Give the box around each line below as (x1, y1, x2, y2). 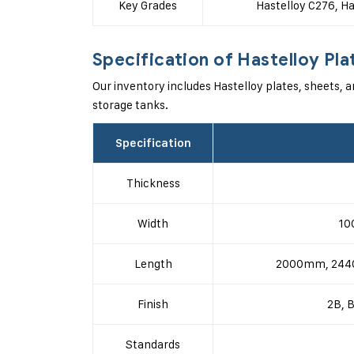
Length (134, 256, 172, 271)
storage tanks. (92, 97, 168, 112)
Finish (137, 296, 168, 311)
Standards (126, 337, 180, 352)
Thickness (126, 175, 180, 190)
